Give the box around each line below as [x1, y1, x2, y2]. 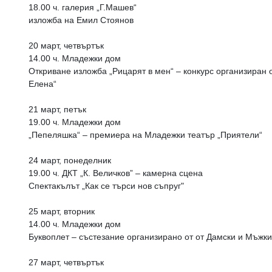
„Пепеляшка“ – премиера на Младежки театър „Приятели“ [29, 130, 262, 140]
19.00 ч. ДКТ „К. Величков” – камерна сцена [29, 168, 203, 178]
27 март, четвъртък [29, 257, 106, 267]
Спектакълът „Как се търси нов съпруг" [29, 181, 184, 191]
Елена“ [29, 79, 56, 89]
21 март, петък [29, 104, 86, 114]
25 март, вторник [29, 206, 95, 216]
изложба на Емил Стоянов [29, 15, 134, 25]
